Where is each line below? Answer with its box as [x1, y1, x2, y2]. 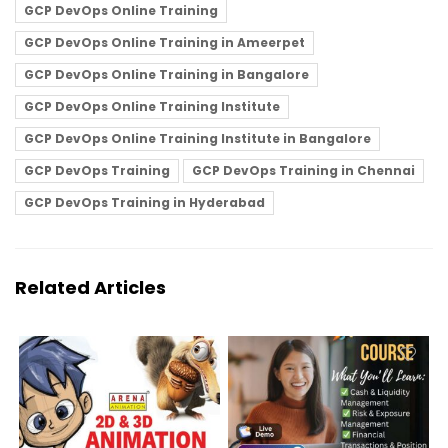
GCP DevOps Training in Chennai [192, 162, 415, 180]
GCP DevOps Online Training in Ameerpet [24, 34, 305, 52]
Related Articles [15, 275, 166, 301]
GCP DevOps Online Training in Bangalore [24, 66, 309, 84]
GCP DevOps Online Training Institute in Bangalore [24, 130, 371, 148]
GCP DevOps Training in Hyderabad [24, 194, 265, 212]
